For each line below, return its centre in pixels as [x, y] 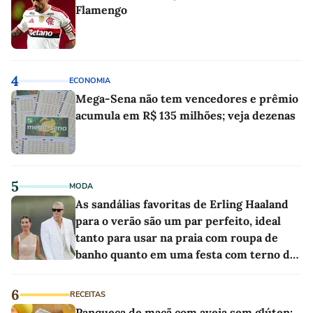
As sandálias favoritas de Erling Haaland [182, 204]
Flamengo [101, 10]
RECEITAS [88, 295]
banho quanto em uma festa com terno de [186, 255]
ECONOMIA [90, 81]
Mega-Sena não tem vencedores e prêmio [187, 99]
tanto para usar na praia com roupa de [177, 238]
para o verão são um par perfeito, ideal [178, 221]
